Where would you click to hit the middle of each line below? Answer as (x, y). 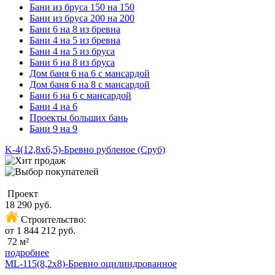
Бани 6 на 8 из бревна (75, 29)
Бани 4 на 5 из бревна (75, 40)
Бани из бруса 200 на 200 (82, 18)
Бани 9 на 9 (53, 128)
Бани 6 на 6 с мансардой (80, 95)
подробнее (27, 252)
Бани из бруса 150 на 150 (82, 7)
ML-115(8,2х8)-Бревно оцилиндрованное (91, 263)
